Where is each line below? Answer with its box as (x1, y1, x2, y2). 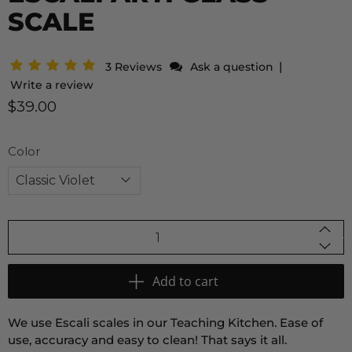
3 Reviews (105, 60, 165, 75)
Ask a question (190, 60, 273, 75)
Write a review (10, 78, 93, 93)
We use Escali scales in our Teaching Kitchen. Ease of (8, 315, 323, 331)
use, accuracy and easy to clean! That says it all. (8, 332, 287, 348)
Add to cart (152, 273, 219, 291)
